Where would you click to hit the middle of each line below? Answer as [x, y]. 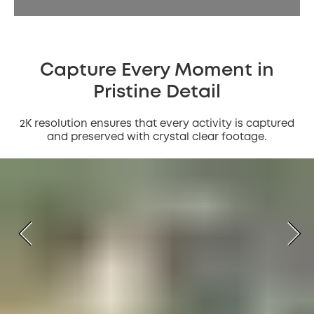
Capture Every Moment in [157, 70]
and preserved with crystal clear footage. [157, 137]
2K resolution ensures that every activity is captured [157, 124]
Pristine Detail [157, 92]
